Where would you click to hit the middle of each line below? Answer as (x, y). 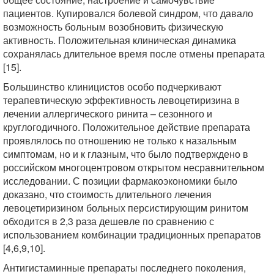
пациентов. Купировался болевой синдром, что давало (128, 13)
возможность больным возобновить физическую (113, 27)
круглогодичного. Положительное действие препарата (127, 127)
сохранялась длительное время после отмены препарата (134, 54)
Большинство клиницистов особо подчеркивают (112, 87)
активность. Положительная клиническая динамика (120, 40)
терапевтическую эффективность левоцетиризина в (121, 100)
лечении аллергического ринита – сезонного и (108, 113)
